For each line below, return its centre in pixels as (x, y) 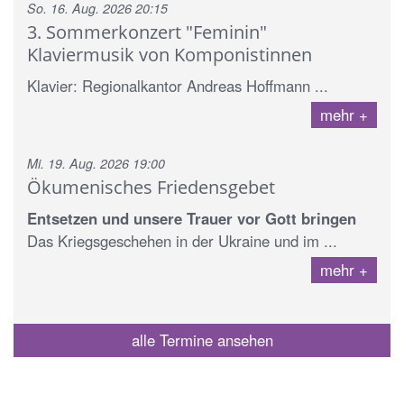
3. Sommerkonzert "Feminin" (147, 31)
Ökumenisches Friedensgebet (151, 186)
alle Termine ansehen (202, 340)
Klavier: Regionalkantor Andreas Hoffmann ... (178, 85)
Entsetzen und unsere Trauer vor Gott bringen (192, 218)
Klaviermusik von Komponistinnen (170, 54)
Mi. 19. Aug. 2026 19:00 (96, 163)
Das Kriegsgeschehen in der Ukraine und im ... (182, 240)
